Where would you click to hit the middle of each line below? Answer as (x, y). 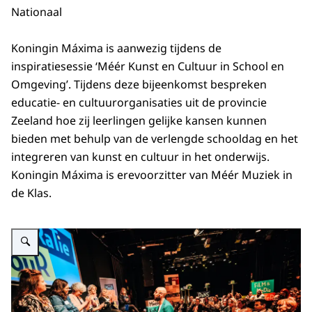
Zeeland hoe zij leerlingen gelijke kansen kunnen (139, 121)
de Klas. (31, 193)
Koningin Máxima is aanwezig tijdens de (116, 48)
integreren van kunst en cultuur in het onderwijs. (140, 157)
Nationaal (37, 11)
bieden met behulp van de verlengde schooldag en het (155, 139)
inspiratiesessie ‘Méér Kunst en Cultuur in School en (148, 67)
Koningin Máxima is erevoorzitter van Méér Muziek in (152, 175)
